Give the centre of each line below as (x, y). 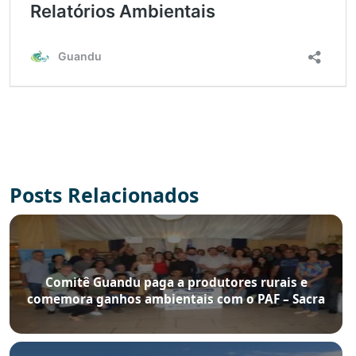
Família (176, 316)
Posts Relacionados (104, 195)
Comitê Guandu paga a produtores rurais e (176, 283)
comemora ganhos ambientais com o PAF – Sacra (176, 300)
